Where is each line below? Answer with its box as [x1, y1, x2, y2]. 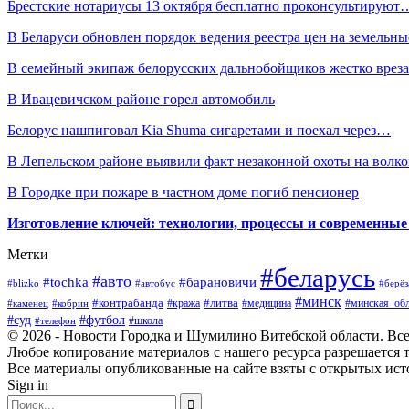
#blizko [7, 278, 39, 289]
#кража [167, 297, 200, 310]
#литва [204, 296, 238, 310]
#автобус [135, 278, 175, 289]
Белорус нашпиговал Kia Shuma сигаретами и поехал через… [7, 122, 391, 139]
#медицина [242, 297, 291, 310]
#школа [129, 315, 163, 328]
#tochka [43, 275, 89, 290]
